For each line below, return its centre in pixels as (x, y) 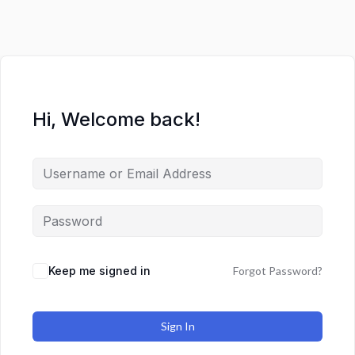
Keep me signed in (99, 271)
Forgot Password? (278, 271)
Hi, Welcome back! (116, 119)
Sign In (177, 326)
